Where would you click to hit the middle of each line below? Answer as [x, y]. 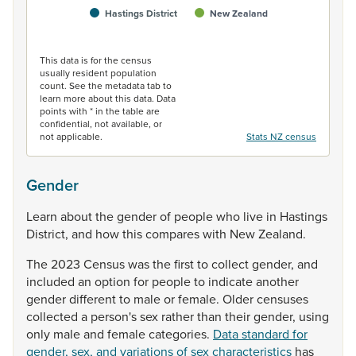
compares [174, 234]
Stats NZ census [281, 136]
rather [179, 316]
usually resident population [98, 73]
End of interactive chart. [106, 41]
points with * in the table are [100, 111]
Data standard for [260, 334]
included [52, 281]
